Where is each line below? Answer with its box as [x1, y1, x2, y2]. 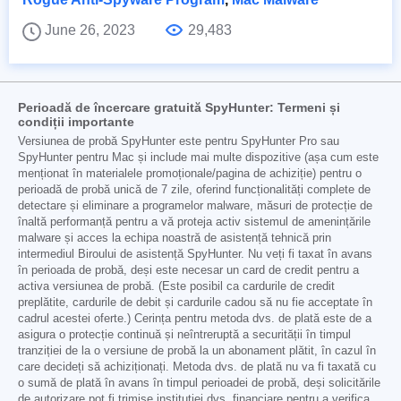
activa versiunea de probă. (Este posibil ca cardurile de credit [18, 280, 335, 294]
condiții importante [18, 115, 134, 130]
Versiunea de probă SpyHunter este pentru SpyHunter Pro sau [18, 135, 339, 149]
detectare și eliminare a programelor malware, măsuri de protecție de [18, 200, 372, 213]
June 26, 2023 [45, 22, 139, 38]
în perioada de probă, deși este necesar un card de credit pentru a [18, 264, 359, 277]
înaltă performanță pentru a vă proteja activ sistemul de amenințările [18, 216, 371, 229]
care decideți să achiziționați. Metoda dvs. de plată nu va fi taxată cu [18, 361, 376, 374]
